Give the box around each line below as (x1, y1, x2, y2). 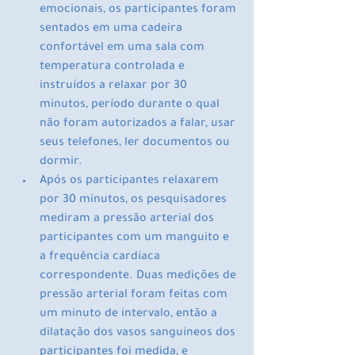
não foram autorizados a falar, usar (40, 118, 239, 132)
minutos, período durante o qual (40, 99, 223, 113)
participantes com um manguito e (40, 232, 232, 246)
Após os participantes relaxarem (40, 175, 222, 189)
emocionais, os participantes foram (40, 4, 239, 17)
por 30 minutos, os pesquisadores (40, 194, 230, 208)
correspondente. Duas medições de (40, 270, 239, 284)
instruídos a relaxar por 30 (40, 80, 190, 94)
